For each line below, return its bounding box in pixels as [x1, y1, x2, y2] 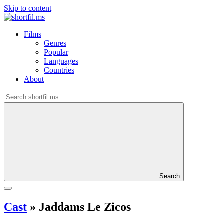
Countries [44, 66, 74, 74]
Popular [44, 48, 68, 56]
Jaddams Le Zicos [36, 200, 131, 213]
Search [159, 172, 180, 180]
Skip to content [4, 4, 51, 12]
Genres [44, 39, 66, 47]
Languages [44, 57, 78, 65]
